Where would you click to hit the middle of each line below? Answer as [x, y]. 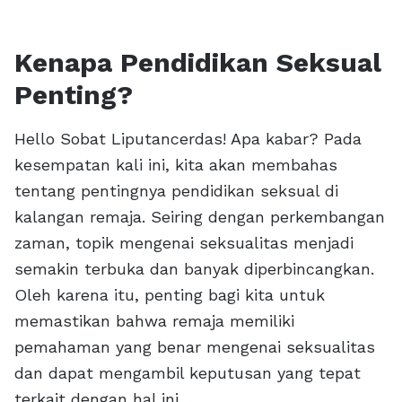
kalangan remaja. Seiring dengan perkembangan [200, 217]
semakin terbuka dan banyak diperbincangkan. [194, 269]
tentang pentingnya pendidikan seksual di [176, 191]
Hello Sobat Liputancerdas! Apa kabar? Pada [188, 139]
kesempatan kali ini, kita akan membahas [176, 165]
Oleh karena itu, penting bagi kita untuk [170, 295]
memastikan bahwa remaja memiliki [154, 321]
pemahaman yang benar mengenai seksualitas [195, 347]
